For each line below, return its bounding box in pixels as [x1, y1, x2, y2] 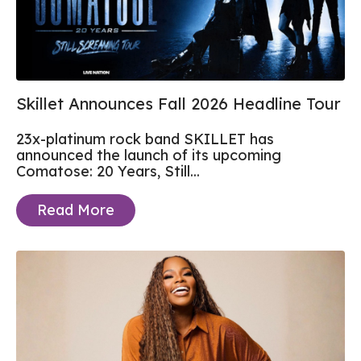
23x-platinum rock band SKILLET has [16, 129, 274, 148]
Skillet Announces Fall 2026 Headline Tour [16, 93, 341, 114]
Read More [37, 200, 114, 219]
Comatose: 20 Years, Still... [16, 161, 200, 180]
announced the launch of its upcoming [16, 145, 281, 164]
